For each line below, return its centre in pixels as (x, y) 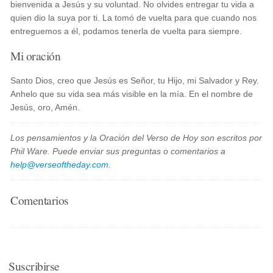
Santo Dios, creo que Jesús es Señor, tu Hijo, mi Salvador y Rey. (135, 80)
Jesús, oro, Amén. (45, 107)
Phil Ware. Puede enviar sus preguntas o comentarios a (118, 151)
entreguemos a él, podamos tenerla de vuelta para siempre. (126, 31)
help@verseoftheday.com (60, 165)
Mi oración (36, 55)
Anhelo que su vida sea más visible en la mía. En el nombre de (132, 94)
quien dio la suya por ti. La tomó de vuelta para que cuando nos (134, 18)
